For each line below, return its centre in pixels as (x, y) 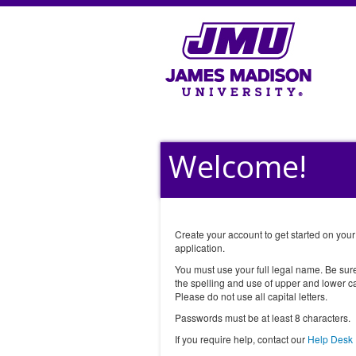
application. (200, 248)
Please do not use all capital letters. (251, 296)
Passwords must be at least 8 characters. (263, 317)
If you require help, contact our (241, 339)
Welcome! (238, 166)
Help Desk (330, 339)
